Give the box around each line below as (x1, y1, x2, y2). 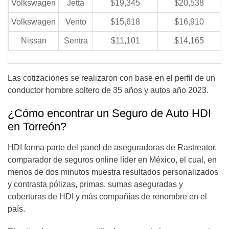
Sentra (63, 36, 88, 45)
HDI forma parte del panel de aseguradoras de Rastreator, (8, 143, 217, 152)
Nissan (20, 36, 47, 45)
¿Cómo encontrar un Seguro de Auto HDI (8, 107, 211, 120)
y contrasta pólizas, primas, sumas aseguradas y (8, 180, 183, 189)
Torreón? (23, 120, 66, 133)
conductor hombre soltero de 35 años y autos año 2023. (8, 86, 209, 95)
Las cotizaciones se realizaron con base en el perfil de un (8, 74, 215, 82)
